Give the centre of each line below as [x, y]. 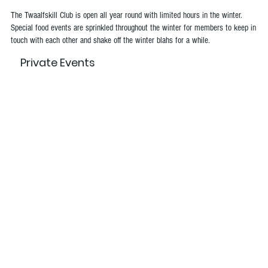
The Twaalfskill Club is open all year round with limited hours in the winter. [126, 16]
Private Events [57, 63]
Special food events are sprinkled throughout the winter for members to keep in [133, 28]
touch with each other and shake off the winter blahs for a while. [110, 41]
